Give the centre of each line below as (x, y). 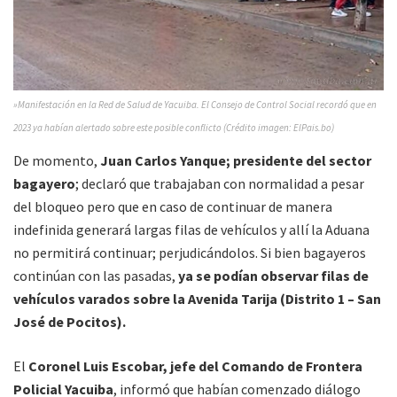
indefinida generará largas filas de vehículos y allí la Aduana (191, 229)
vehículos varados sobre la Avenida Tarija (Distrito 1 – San (197, 298)
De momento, (55, 160)
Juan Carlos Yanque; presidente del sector (234, 160)
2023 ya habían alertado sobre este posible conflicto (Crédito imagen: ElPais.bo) (174, 127)
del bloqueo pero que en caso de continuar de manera (173, 206)
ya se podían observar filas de (273, 275)
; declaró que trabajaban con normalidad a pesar (220, 183)
